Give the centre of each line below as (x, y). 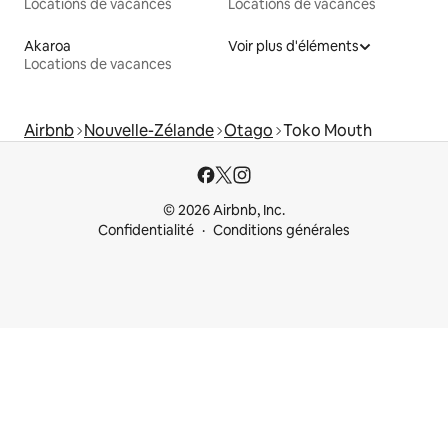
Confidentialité (146, 230)
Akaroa (47, 46)
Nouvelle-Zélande (149, 131)
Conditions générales (281, 230)
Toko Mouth (327, 131)
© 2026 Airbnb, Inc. (224, 210)
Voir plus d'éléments (293, 46)
